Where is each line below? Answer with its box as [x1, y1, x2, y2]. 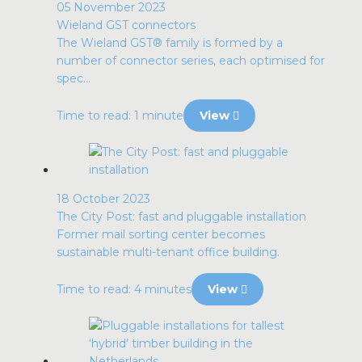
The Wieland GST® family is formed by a [57, 36, 283, 50]
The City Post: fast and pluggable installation [57, 209, 306, 224]
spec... [57, 71, 90, 86]
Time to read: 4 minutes [57, 282, 192, 297]
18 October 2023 [57, 192, 150, 206]
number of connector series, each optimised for [57, 53, 325, 68]
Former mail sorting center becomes [57, 227, 265, 242]
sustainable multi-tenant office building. [57, 245, 280, 259]
